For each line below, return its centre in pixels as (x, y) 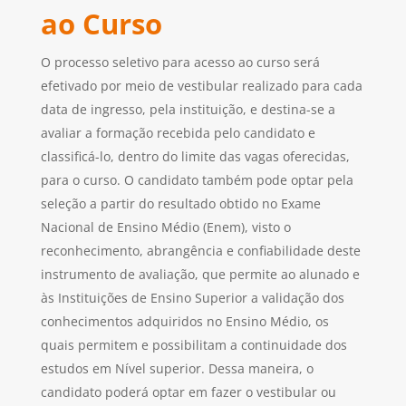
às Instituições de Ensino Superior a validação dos (192, 298)
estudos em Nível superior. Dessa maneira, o (177, 369)
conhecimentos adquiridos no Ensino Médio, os (184, 322)
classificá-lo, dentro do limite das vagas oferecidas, (195, 157)
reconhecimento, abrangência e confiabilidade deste (200, 251)
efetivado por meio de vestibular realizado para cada (201, 86)
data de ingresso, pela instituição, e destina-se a (188, 110)
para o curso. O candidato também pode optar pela (197, 180)
